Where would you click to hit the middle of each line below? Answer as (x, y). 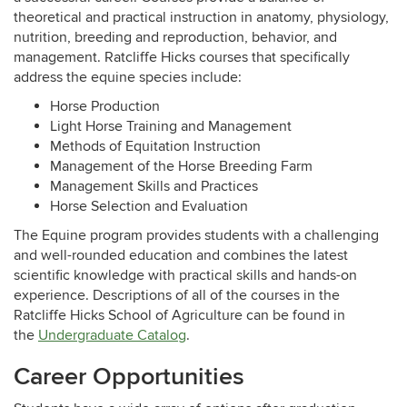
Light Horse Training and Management (171, 127)
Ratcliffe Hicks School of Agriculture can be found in (179, 316)
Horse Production (105, 107)
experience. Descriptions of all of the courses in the (177, 296)
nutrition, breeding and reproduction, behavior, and (175, 38)
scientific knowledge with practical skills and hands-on (185, 276)
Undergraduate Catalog (112, 336)
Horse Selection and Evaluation (149, 207)
